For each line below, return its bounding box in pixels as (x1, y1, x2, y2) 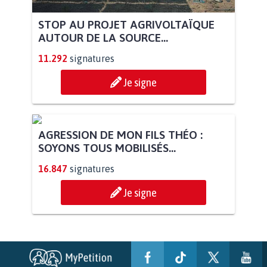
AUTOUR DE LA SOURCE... (38, 30, 168, 44)
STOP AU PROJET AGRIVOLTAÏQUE (38, 17, 215, 31)
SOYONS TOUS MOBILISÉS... (38, 252, 176, 265)
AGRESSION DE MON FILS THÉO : (38, 238, 203, 252)
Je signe (123, 75, 157, 89)
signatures (70, 52, 114, 64)
